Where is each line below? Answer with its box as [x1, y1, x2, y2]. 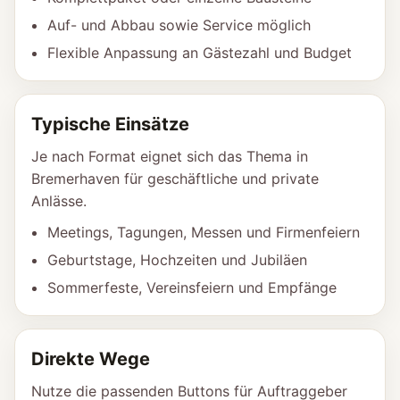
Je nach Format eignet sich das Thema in [31, 147, 308, 165]
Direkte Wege [31, 348, 150, 370]
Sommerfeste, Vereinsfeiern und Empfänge [47, 279, 337, 296]
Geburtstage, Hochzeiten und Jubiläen [47, 251, 307, 269]
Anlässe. [31, 192, 87, 210]
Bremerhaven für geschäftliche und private [31, 170, 319, 187]
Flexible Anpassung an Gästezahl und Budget [47, 44, 352, 62]
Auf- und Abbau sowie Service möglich [47, 16, 311, 34]
